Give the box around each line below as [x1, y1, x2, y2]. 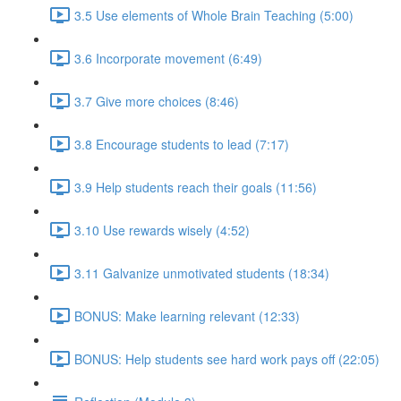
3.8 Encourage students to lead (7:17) [74, 134, 289, 153]
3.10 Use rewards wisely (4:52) [74, 220, 250, 239]
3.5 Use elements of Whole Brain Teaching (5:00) [74, 5, 354, 24]
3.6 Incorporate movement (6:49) [74, 48, 262, 67]
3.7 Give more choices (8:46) [74, 91, 239, 110]
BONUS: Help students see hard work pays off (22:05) [74, 349, 380, 368]
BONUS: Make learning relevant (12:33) [74, 306, 300, 325]
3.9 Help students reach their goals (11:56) [74, 177, 317, 196]
